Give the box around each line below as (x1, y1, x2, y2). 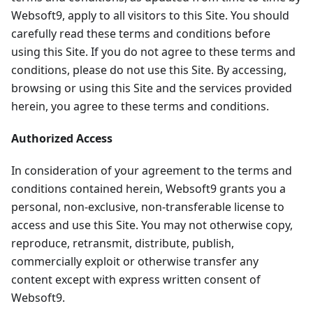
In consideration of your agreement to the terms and (11, 163, 292, 179)
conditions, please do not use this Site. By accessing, (11, 62, 286, 78)
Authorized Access (11, 131, 112, 147)
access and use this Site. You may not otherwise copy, (11, 217, 293, 233)
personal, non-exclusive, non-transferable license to (11, 199, 284, 215)
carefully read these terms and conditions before (11, 26, 270, 42)
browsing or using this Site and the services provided (11, 80, 292, 96)
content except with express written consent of (11, 272, 261, 288)
